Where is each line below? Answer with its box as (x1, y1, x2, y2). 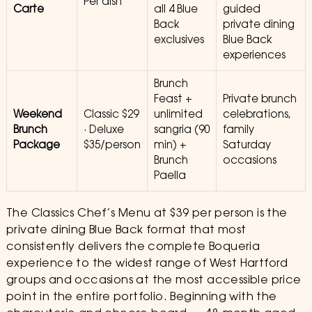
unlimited (153, 110, 203, 120)
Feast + (153, 95, 192, 105)
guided (222, 5, 260, 15)
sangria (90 (153, 125, 210, 136)
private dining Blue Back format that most (6, 225, 247, 236)
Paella (153, 171, 186, 182)
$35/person (83, 141, 141, 151)
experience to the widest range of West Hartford (6, 258, 288, 270)
